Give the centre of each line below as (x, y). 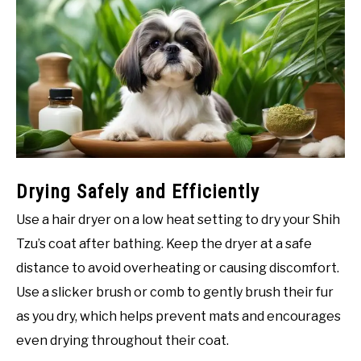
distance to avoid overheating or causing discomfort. (178, 268)
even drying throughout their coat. (122, 340)
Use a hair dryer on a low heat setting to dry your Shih (178, 219)
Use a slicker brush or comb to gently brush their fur (175, 292)
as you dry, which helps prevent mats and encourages (178, 316)
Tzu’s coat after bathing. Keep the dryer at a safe (164, 243)
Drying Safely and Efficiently (138, 191)
